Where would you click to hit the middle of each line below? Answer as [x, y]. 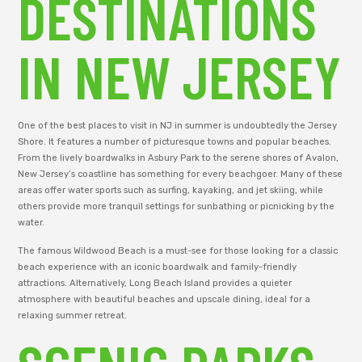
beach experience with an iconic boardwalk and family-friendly [158, 267]
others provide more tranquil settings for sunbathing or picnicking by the [177, 207]
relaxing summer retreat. [73, 315]
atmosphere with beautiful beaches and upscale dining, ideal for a [164, 299]
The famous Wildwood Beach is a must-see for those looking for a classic [178, 250]
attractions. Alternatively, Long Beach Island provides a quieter [155, 283]
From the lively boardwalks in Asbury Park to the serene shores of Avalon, [179, 158]
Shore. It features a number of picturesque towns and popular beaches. [175, 142]
